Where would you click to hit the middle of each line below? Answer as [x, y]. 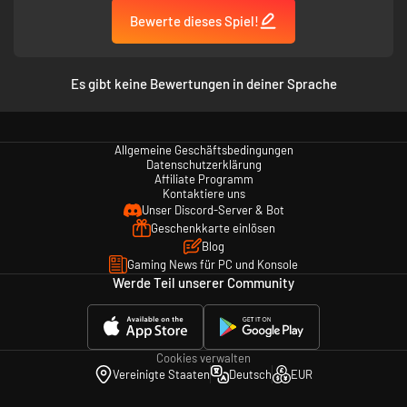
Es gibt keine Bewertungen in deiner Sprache [203, 83]
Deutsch [250, 375]
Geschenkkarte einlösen [213, 228]
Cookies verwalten [203, 358]
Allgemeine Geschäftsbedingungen [203, 149]
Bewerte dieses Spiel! [194, 20]
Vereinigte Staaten [161, 375]
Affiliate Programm [203, 179]
